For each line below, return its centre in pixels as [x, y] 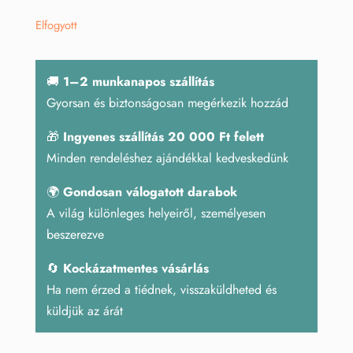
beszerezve [75, 234]
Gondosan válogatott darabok [150, 191]
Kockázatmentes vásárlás [136, 268]
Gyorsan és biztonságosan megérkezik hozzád [167, 102]
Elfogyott [56, 25]
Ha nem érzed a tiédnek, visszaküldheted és [161, 289]
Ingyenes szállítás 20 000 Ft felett [163, 136]
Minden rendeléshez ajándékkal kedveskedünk [167, 158]
